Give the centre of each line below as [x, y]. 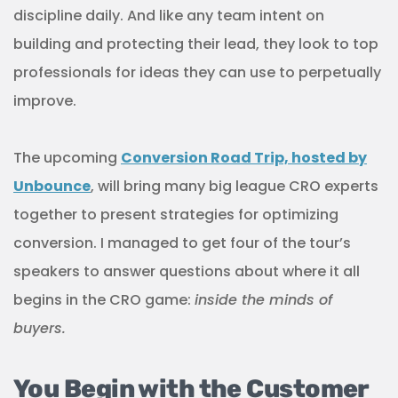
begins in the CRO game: [104, 300]
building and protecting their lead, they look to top [196, 44]
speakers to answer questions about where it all [187, 272]
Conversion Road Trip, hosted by [244, 158]
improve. [45, 101]
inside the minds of [263, 300]
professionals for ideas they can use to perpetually [197, 73]
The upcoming [67, 158]
